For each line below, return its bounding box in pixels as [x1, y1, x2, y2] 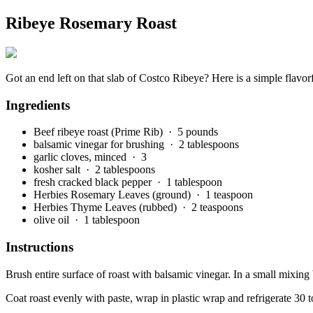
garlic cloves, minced [34, 151, 129, 163]
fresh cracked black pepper [34, 176, 154, 189]
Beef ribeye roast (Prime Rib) [34, 126, 166, 138]
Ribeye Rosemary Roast [6, 13, 177, 32]
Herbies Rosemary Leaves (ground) [34, 189, 194, 201]
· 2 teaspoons [180, 201, 246, 214]
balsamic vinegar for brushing [34, 138, 167, 151]
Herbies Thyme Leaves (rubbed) [34, 201, 180, 214]
